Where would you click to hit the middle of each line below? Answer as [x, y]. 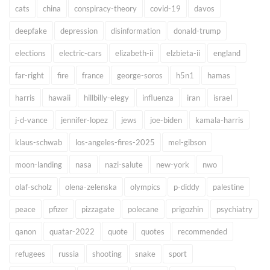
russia [69, 254]
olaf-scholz [33, 187]
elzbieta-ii [183, 53]
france [93, 76]
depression [79, 31]
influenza [158, 98]
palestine [228, 187]
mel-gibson [187, 143]
